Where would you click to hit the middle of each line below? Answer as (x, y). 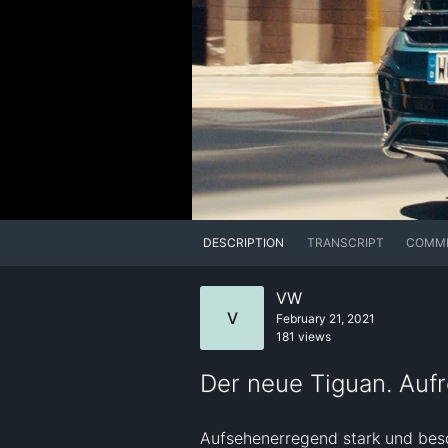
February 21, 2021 (325, 319)
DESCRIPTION (244, 243)
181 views (303, 337)
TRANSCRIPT (345, 243)
